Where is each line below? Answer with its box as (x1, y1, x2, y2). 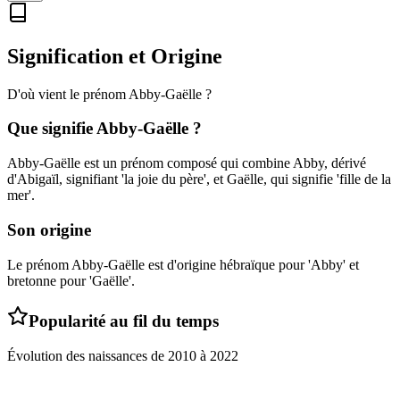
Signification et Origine (7, 44, 222, 68)
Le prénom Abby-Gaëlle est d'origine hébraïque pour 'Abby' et (7, 256, 359, 272)
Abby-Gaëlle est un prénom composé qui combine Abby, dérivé (7, 155, 366, 171)
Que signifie (7, 119, 96, 138)
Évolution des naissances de (7, 348, 168, 363)
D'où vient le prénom (7, 86, 129, 102)
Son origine (7, 220, 91, 239)
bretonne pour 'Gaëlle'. (7, 272, 135, 288)
